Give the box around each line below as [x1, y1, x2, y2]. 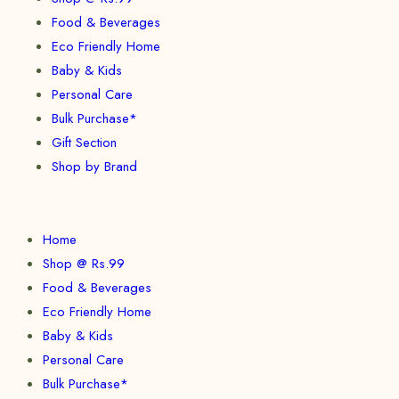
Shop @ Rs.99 [43, 254, 125, 274]
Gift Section [52, 133, 117, 153]
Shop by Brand [52, 157, 137, 177]
